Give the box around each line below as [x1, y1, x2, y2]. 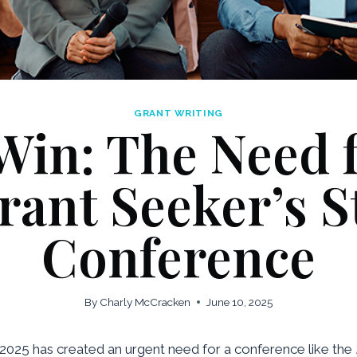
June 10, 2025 [206, 296, 273, 309]
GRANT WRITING [134, 107, 223, 119]
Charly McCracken [100, 296, 191, 309]
